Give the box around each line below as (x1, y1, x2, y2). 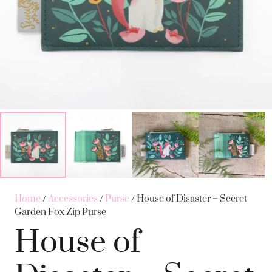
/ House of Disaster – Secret (129, 193, 247, 205)
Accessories (48, 193, 98, 205)
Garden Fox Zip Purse (15, 206, 106, 218)
